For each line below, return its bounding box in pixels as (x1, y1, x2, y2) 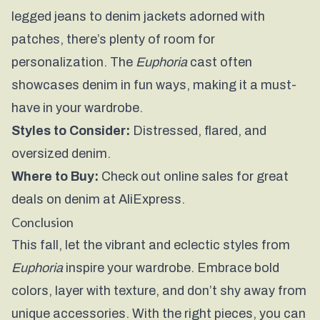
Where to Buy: (11, 169, 99, 184)
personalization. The (11, 55, 136, 69)
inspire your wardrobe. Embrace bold (63, 261, 279, 275)
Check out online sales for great (99, 169, 289, 184)
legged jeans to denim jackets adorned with (11, 9, 265, 24)
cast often (187, 55, 252, 69)
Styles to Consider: (11, 124, 130, 138)
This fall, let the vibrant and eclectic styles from (11, 238, 290, 252)
